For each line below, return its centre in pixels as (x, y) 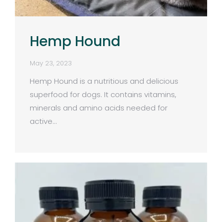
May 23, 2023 (51, 63)
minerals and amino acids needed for (99, 108)
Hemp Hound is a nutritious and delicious (104, 81)
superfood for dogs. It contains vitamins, (103, 94)
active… (43, 121)
